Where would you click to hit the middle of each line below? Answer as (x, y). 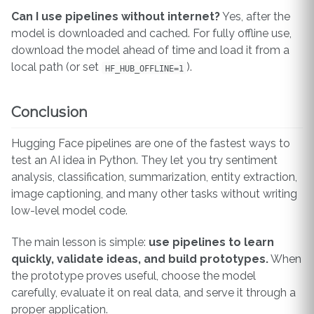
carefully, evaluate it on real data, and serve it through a (153, 293)
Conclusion (49, 112)
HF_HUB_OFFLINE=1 (144, 68)
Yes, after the (255, 17)
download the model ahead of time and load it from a (150, 50)
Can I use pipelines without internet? (116, 17)
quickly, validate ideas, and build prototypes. (140, 259)
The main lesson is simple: (80, 243)
